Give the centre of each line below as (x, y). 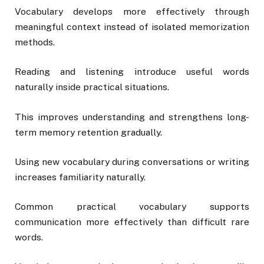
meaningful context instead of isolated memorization (132, 27)
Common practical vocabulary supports (132, 206)
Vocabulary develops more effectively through (132, 12)
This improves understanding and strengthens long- (132, 117)
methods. (35, 42)
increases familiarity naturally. (80, 177)
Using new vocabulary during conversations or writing (132, 161)
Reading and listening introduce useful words (132, 72)
